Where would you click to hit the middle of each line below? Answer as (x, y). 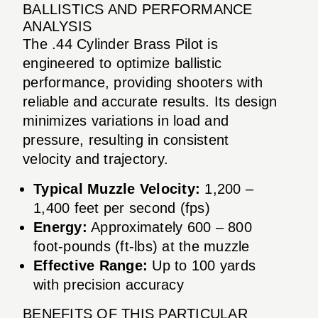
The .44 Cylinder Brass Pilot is (120, 44)
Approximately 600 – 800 (169, 227)
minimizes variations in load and (126, 120)
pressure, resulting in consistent (126, 139)
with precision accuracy (109, 284)
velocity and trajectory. (95, 159)
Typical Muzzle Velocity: (117, 188)
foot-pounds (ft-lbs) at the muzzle (142, 246)
